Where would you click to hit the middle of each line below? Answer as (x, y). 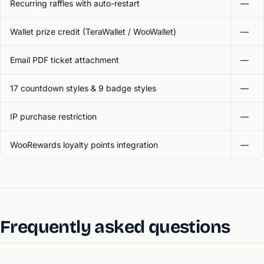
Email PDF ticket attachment (65, 60)
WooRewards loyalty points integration (84, 145)
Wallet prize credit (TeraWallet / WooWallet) (93, 32)
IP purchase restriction (53, 116)
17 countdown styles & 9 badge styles (83, 88)
